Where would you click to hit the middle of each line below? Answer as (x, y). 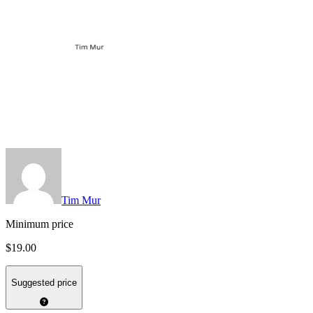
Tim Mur (81, 201)
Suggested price (44, 282)
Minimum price (39, 224)
